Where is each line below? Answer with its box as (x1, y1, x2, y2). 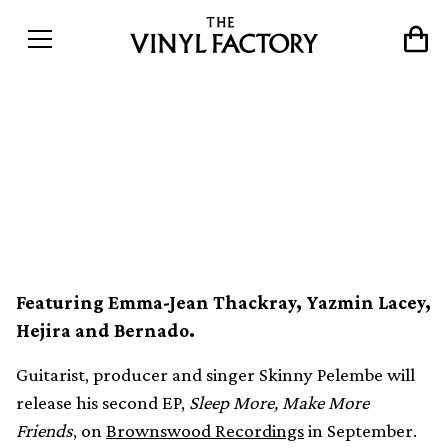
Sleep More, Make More (189, 392, 369, 413)
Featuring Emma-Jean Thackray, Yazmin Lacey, (16, 292, 431, 313)
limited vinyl (24, 183, 208, 223)
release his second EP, (16, 392, 189, 413)
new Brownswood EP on (24, 140, 371, 180)
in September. (304, 420, 417, 441)
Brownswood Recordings (106, 420, 304, 441)
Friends (16, 420, 73, 441)
